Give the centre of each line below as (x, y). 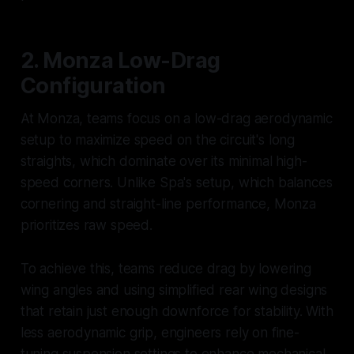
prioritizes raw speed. (86, 226)
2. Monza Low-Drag (120, 61)
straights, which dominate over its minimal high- (164, 162)
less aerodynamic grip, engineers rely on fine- (160, 333)
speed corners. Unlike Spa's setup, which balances (176, 183)
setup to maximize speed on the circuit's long (158, 140)
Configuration (93, 86)
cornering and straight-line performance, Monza (168, 204)
